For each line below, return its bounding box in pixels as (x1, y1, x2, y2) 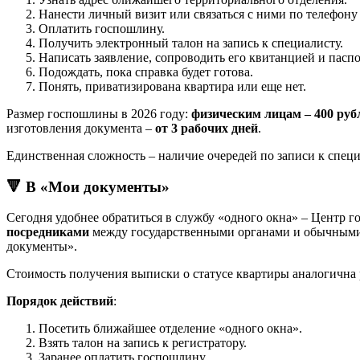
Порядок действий (6, 294, 113, 309)
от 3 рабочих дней (155, 121, 258, 135)
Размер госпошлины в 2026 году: (6, 106, 191, 121)
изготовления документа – (6, 121, 155, 135)
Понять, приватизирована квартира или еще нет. (39, 79, 306, 93)
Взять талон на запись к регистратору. (39, 336, 247, 350)
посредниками (6, 225, 89, 239)
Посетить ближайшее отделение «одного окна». (39, 321, 302, 336)
